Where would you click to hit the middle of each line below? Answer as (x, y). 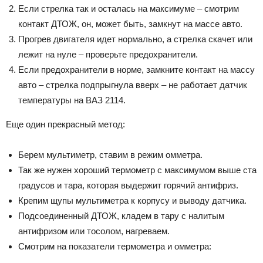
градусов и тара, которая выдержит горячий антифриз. (128, 185)
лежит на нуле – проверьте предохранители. (108, 54)
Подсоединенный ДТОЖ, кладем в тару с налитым (121, 215)
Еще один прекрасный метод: (65, 124)
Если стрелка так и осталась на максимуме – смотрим (129, 8)
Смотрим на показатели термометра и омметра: (115, 246)
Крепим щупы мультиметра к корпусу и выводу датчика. (132, 200)
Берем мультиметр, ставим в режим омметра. (110, 154)
